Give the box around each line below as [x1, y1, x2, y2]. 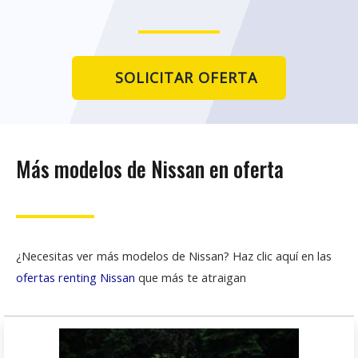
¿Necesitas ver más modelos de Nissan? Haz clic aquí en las [16, 248, 332, 265]
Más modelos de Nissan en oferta [16, 153, 284, 185]
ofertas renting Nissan [16, 269, 135, 286]
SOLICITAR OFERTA [115, 67, 257, 87]
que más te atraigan [135, 269, 246, 286]
